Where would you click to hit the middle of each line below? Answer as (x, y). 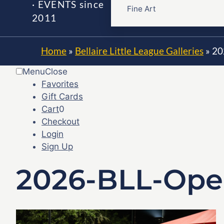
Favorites (60, 84)
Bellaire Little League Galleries (139, 50)
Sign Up (57, 146)
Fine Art (141, 8)
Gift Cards (62, 96)
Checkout (60, 121)
